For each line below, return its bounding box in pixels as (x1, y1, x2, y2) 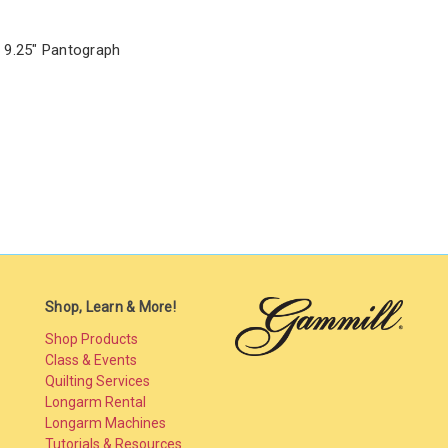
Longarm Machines (45, 414, 166, 431)
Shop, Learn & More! (45, 298, 176, 315)
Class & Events (45, 351, 137, 368)
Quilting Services (45, 372, 150, 389)
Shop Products (45, 330, 138, 347)
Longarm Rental (45, 393, 146, 410)
